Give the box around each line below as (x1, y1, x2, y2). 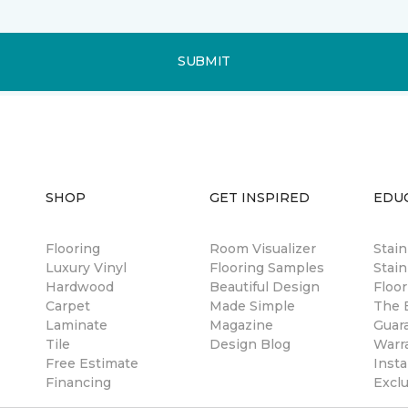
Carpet (46, 297, 90, 314)
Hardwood (46, 278, 114, 295)
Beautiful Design (209, 278, 320, 295)
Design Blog (209, 335, 291, 352)
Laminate (46, 316, 107, 333)
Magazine (209, 316, 273, 333)
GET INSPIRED (209, 189, 310, 206)
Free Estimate (46, 354, 138, 372)
